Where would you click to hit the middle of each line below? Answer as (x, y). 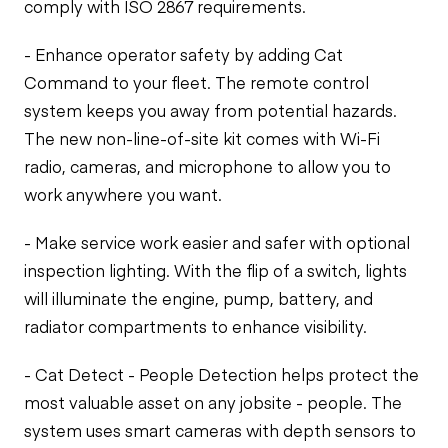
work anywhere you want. (123, 194)
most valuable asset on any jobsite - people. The (213, 402)
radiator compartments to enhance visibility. (195, 326)
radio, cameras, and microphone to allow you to (207, 166)
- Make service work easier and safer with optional (217, 242)
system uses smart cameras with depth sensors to (220, 430)
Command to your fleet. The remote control (196, 82)
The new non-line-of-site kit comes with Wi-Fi (202, 138)
